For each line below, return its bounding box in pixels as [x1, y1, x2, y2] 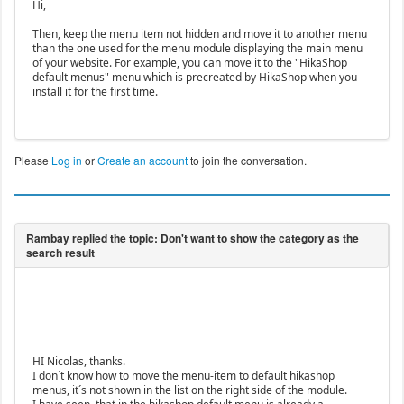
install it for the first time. [32, 84, 158, 100]
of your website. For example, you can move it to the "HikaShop [32, 55, 347, 71]
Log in [50, 152, 82, 169]
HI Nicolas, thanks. [32, 353, 125, 370]
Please [14, 152, 51, 169]
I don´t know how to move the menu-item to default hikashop [32, 368, 335, 384]
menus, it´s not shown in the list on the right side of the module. [32, 382, 347, 399]
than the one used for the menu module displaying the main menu [32, 41, 363, 57]
